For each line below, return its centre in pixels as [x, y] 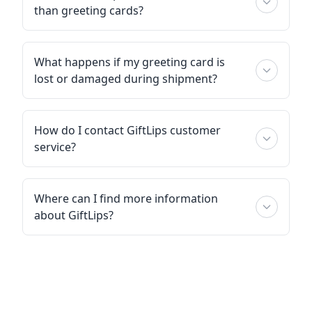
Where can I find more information [126, 198]
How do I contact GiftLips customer [127, 130]
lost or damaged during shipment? [126, 78]
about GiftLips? [74, 215]
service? [55, 147]
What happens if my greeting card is [130, 62]
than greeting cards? [89, 10]
